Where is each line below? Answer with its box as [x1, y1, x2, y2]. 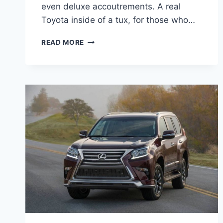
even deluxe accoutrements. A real [41, 1, 181, 12]
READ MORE [41, 38, 85, 47]
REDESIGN [84, 78, 120, 86]
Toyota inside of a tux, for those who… [41, 15, 195, 25]
